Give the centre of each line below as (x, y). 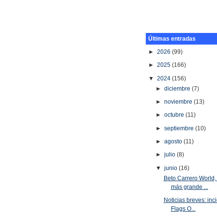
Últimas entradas (172, 39)
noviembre (179, 101)
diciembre (178, 88)
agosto (174, 141)
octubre (175, 115)
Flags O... (183, 209)
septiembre (180, 128)
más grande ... (189, 187)
